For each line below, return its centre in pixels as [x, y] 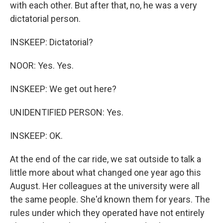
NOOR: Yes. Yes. [42, 65]
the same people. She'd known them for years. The [110, 199]
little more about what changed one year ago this [106, 172]
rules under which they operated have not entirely [107, 213]
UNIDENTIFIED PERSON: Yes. [67, 112]
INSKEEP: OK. [36, 136]
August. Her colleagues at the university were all [105, 186]
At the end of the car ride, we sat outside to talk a [106, 159]
